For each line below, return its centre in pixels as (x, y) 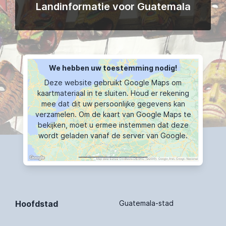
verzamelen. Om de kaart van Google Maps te (113, 114)
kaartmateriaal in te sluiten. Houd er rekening (113, 93)
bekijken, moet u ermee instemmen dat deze (113, 125)
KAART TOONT (113, 166)
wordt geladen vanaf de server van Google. (113, 135)
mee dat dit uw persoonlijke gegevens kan (113, 104)
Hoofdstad (37, 204)
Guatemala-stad (146, 203)
